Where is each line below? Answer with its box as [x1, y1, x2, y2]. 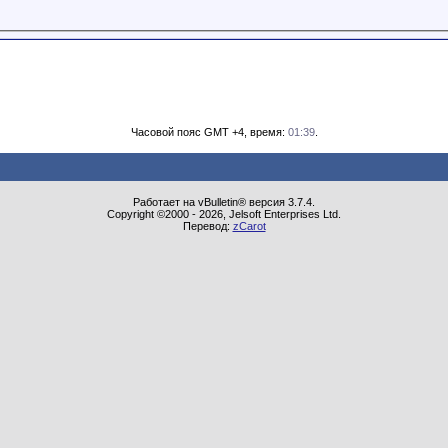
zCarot [232, 220, 266, 232]
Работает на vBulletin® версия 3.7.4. [133, 196, 315, 208]
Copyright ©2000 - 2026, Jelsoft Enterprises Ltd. [107, 208, 341, 220]
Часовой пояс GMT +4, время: [130, 126, 288, 138]
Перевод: [182, 220, 233, 232]
